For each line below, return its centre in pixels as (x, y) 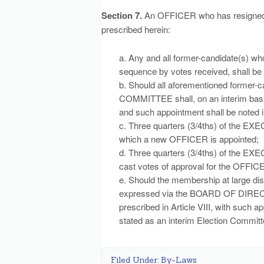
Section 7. (122, 15)
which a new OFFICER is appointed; (189, 139)
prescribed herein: (136, 29)
